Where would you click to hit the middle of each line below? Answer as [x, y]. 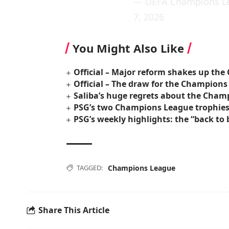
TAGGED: [90, 167]
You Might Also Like [128, 48]
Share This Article [74, 210]
